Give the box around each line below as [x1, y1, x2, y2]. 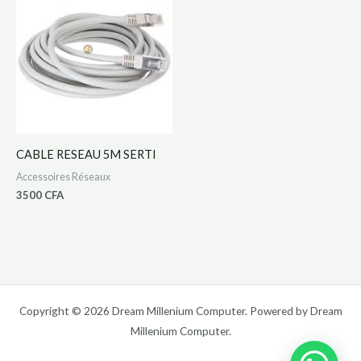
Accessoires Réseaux [16, 171, 110, 184]
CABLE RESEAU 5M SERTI [16, 147, 156, 161]
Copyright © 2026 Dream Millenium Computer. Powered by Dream [19, 304, 342, 317]
